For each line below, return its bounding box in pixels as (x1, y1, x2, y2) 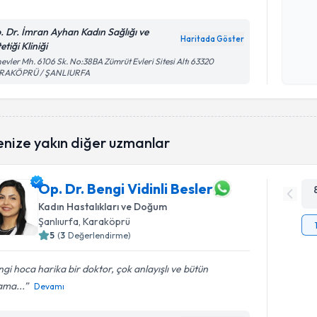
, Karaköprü (79, 215, 131, 228)
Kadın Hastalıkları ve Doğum (38, 200, 168, 213)
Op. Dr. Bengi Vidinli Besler (38, 179, 214, 197)
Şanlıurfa (38, 215, 79, 228)
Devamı (34, 281, 65, 292)
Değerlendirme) (68, 230, 132, 241)
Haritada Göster (180, 34, 245, 44)
